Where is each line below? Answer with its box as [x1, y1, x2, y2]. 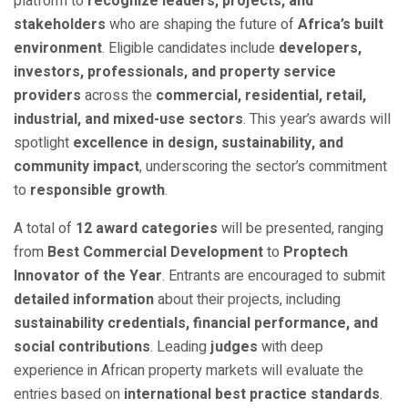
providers [14, 85, 81, 107]
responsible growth [30, 179, 165, 202]
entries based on [14, 383, 124, 406]
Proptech [283, 241, 348, 264]
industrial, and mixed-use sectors [14, 108, 243, 131]
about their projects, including [154, 289, 341, 311]
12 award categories [76, 218, 218, 240]
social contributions [14, 336, 150, 359]
